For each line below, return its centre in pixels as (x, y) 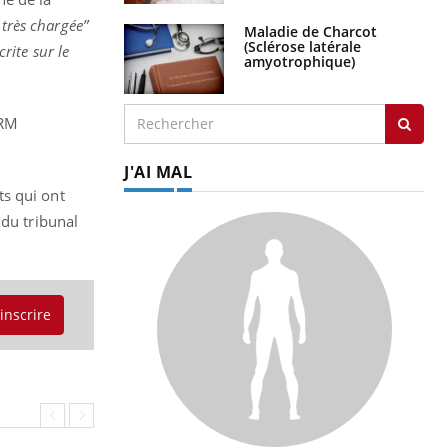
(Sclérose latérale (302, 46)
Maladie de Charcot (310, 31)
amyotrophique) (299, 61)
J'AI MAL (158, 171)
